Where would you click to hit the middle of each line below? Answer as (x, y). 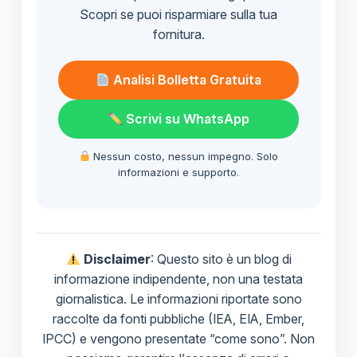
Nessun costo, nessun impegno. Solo (184, 157)
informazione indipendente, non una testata (178, 279)
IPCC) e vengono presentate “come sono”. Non (178, 339)
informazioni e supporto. (178, 173)
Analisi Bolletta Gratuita (186, 80)
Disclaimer (117, 259)
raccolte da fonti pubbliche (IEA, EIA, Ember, (178, 319)
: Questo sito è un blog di (221, 259)
